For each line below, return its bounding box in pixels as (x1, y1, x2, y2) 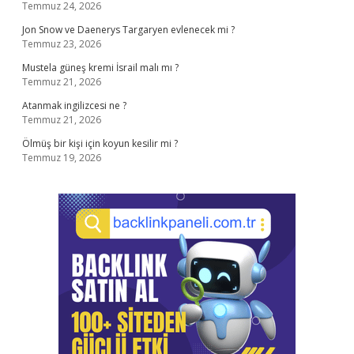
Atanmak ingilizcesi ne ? (22, 99, 126, 112)
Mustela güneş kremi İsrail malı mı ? (22, 61, 179, 74)
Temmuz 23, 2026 (22, 37, 101, 51)
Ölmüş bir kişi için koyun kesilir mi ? (22, 137, 178, 150)
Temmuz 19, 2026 (22, 151, 101, 164)
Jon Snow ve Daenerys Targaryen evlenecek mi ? (22, 23, 235, 36)
